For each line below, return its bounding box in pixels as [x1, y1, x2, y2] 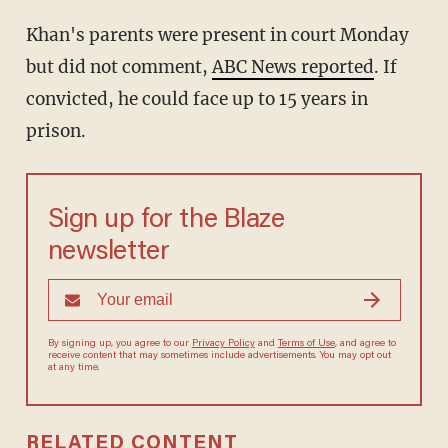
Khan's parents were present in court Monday [25, 24, 409, 47]
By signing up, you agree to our [47, 339, 208, 350]
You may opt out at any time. [47, 363, 186, 374]
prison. [25, 120, 86, 143]
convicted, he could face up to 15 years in [25, 88, 368, 111]
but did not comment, [25, 56, 212, 79]
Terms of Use [302, 339, 367, 350]
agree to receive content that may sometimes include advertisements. [47, 351, 393, 362]
